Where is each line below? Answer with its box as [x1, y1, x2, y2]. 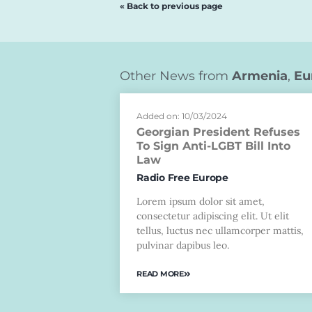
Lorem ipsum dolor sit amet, [136, 195, 265, 208]
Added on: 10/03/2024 [136, 111, 227, 122]
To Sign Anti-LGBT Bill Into [136, 139, 290, 153]
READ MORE [136, 268, 184, 279]
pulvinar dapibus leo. [136, 239, 229, 252]
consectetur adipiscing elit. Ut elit [136, 210, 289, 223]
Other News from [120, 68, 232, 84]
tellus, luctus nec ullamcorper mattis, [136, 224, 304, 237]
